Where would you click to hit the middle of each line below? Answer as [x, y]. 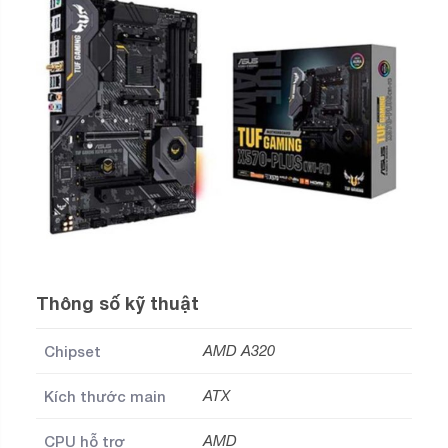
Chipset [72, 351]
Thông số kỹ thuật [117, 303]
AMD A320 [239, 351]
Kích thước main [105, 396]
